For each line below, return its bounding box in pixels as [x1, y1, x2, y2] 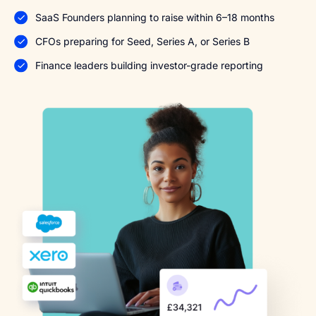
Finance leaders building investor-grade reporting [35, 59, 263, 71]
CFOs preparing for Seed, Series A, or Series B [35, 35, 250, 47]
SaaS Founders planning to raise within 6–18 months [35, 11, 274, 23]
